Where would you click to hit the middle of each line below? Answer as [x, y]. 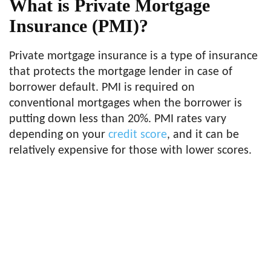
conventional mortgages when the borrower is [126, 103]
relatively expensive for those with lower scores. [130, 151]
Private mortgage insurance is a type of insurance [133, 56]
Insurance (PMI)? [79, 26]
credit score [138, 135]
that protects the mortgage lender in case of [121, 72]
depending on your [59, 135]
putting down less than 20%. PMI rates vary [118, 119]
